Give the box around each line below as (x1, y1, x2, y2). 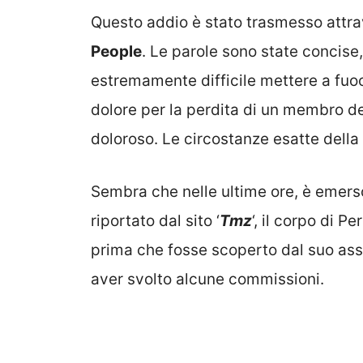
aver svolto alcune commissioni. (91, 269, 324, 288)
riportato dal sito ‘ (91, 211, 220, 230)
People (91, 42, 142, 62)
